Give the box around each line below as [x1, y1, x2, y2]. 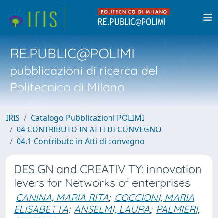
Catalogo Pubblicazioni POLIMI [31, 112, 144, 123]
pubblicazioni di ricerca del [10, 63, 158, 78]
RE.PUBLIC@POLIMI [10, 44, 135, 62]
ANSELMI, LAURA [74, 203, 150, 215]
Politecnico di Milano [10, 79, 125, 94]
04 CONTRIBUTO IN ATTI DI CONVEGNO [17, 124, 162, 135]
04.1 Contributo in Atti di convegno [17, 136, 145, 146]
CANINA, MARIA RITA [16, 191, 109, 203]
